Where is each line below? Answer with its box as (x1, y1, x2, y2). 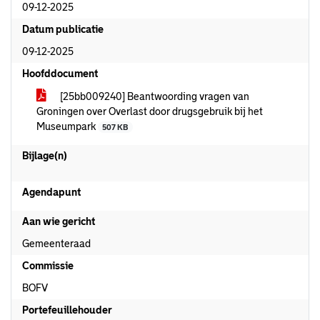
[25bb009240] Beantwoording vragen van (58, 91, 249, 102)
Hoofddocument (22, 68, 98, 79)
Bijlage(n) (22, 150, 67, 161)
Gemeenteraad (22, 238, 91, 249)
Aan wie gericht (22, 216, 95, 227)
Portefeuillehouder (22, 304, 112, 316)
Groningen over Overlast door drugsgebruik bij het (36, 106, 263, 117)
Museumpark (36, 121, 98, 132)
